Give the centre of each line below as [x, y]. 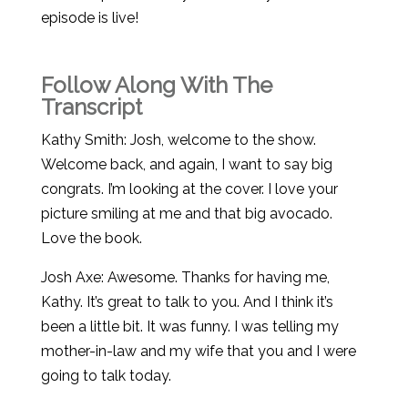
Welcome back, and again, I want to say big [186, 164]
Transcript [91, 107]
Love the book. [91, 238]
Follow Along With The [156, 85]
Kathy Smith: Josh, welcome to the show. [178, 140]
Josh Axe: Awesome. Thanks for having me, [185, 277]
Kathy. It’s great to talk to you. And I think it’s [187, 302]
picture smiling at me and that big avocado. [186, 214]
